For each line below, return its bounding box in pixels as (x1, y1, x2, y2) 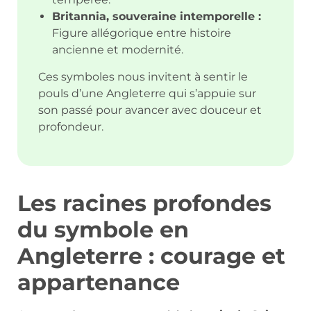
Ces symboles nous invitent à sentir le (38, 69, 248, 83)
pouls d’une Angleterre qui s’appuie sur (38, 86, 256, 100)
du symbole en (17, 216, 189, 244)
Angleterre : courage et (17, 242, 285, 270)
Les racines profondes (17, 190, 271, 217)
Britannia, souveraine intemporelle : (52, 9, 261, 23)
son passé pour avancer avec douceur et (38, 103, 262, 117)
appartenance (17, 269, 180, 296)
